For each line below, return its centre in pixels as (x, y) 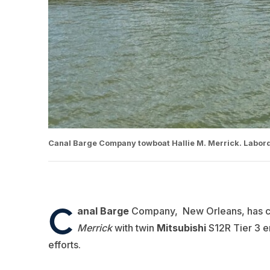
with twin (134, 228)
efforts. (64, 245)
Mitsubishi (182, 228)
